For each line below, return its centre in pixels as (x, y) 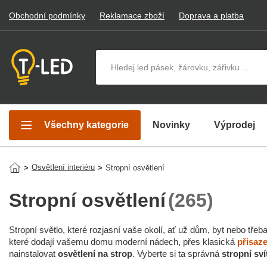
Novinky (171, 125)
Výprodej (235, 125)
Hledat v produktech (134, 55)
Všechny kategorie (86, 125)
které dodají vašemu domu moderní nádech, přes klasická (123, 242)
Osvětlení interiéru (63, 167)
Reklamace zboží (132, 15)
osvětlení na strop (95, 254)
